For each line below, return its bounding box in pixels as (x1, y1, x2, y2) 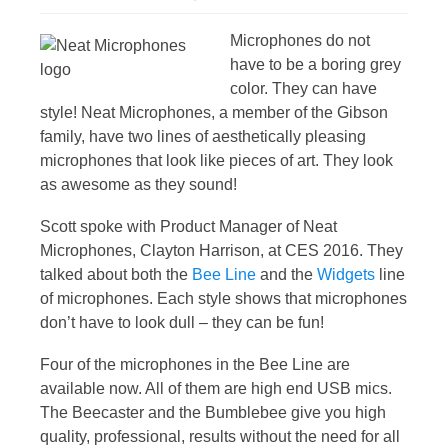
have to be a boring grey (230, 55, 401, 73)
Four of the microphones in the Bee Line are (40, 355, 350, 373)
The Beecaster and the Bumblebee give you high (40, 403, 386, 421)
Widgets (317, 265, 375, 283)
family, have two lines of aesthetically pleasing (40, 127, 366, 145)
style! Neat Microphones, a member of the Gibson (40, 103, 388, 121)
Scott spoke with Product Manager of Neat (40, 217, 337, 235)
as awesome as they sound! (40, 175, 237, 193)
